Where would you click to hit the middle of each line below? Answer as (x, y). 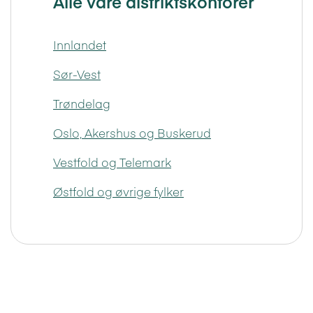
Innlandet (80, 44)
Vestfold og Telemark (112, 162)
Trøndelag (82, 103)
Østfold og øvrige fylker (118, 191)
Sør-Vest (77, 74)
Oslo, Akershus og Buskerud (132, 132)
